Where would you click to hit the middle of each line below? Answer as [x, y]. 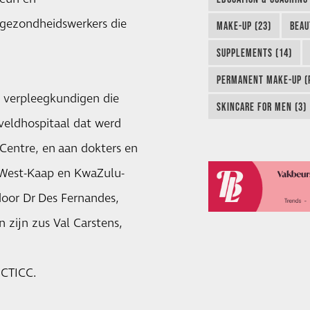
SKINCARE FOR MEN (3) [261, 107]
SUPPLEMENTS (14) [254, 53]
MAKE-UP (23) [244, 26]
